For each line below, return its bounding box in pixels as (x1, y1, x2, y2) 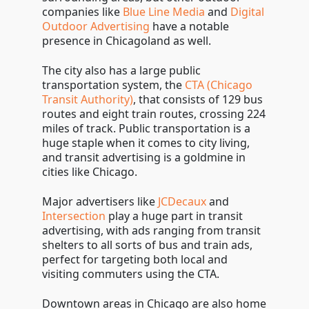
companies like (41, 4, 123, 19)
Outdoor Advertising (41, 19, 150, 34)
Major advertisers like (41, 194, 158, 209)
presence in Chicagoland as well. (41, 33, 214, 48)
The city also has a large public (41, 63, 201, 78)
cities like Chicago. (41, 164, 140, 179)
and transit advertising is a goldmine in (41, 150, 246, 165)
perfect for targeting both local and (41, 252, 228, 267)
